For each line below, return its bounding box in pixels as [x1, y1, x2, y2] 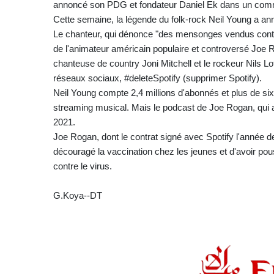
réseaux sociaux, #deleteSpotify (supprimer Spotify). [53, 72, 262, 83]
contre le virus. [53, 160, 112, 171]
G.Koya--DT [53, 190, 102, 201]
